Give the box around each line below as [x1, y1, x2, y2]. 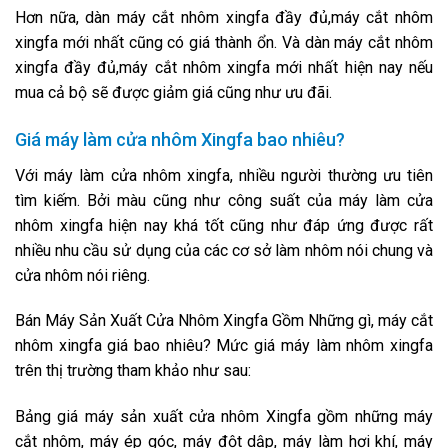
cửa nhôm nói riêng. [15, 265, 150, 285]
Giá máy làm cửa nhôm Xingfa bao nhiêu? [15, 128, 345, 150]
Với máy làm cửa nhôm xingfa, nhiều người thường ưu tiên [15, 165, 433, 185]
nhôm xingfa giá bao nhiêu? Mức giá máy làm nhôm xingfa [15, 336, 433, 356]
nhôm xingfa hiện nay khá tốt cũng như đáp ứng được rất [15, 215, 433, 235]
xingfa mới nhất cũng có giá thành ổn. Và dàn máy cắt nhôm [15, 32, 433, 52]
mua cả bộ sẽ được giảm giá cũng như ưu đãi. [15, 82, 332, 102]
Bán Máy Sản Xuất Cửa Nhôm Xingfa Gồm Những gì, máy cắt [15, 311, 433, 331]
